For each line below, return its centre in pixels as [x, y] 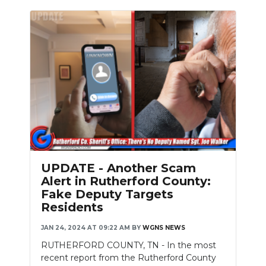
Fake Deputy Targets [107, 194]
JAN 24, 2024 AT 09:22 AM [85, 228]
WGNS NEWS [164, 228]
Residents [72, 208]
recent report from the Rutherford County [129, 258]
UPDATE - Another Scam [118, 168]
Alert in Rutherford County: [126, 181]
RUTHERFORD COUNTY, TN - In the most [129, 246]
